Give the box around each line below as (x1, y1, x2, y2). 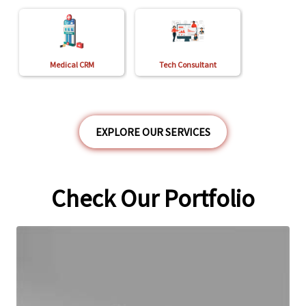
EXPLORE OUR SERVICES (95, 125, 210, 139)
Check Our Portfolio (51, 183, 255, 214)
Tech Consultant (158, 59, 217, 70)
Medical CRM (49, 59, 94, 70)
